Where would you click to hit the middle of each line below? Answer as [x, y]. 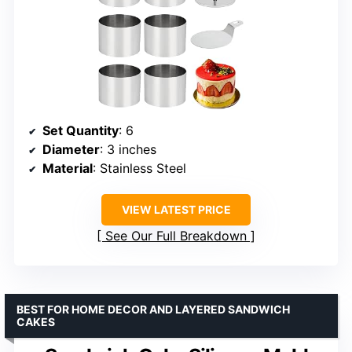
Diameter [71, 150]
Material [68, 169]
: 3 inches [128, 150]
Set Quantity [81, 131]
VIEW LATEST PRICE [176, 210]
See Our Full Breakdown [176, 236]
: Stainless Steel [139, 169]
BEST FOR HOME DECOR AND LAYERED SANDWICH [153, 310]
